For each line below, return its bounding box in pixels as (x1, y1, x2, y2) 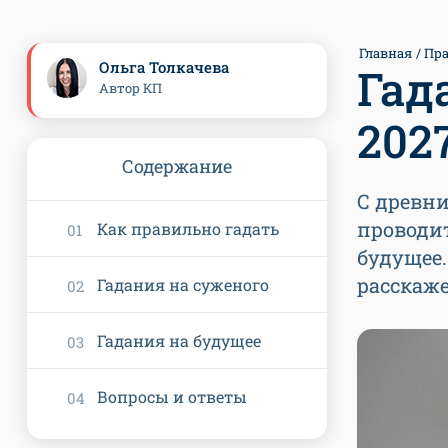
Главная (359, 44, 412, 62)
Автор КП (99, 79, 162, 97)
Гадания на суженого (97, 274, 269, 295)
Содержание (122, 154, 232, 178)
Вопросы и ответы (97, 386, 247, 407)
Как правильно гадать (97, 218, 279, 239)
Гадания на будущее (97, 330, 261, 351)
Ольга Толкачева (99, 57, 229, 77)
